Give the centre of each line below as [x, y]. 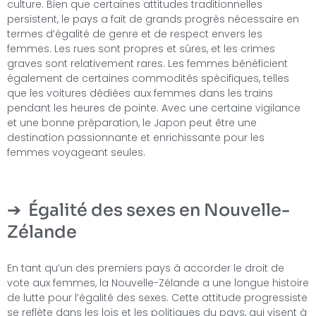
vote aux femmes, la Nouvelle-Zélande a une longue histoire [158, 282]
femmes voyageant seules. [76, 153]
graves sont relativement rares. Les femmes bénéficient [147, 64]
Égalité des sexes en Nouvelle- [159, 210]
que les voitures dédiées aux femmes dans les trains [140, 93]
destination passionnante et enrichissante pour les [136, 138]
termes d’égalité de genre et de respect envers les [135, 34]
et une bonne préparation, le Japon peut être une [132, 123]
